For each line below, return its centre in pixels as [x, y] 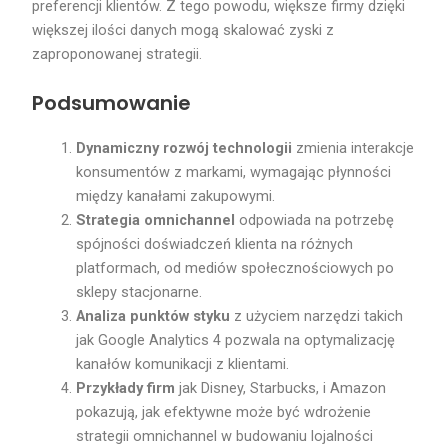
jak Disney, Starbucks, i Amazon [281, 387]
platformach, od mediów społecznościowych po [235, 267]
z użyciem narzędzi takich [317, 315]
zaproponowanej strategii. [117, 54]
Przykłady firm [126, 387]
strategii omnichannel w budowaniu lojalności [225, 435]
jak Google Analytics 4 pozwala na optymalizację [236, 339]
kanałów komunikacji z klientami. [183, 363]
